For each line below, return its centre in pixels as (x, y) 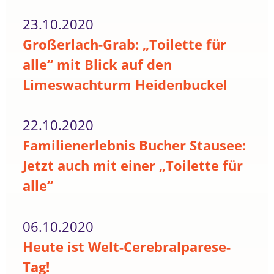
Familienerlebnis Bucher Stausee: (135, 146)
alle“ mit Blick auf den (98, 64)
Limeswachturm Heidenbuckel (125, 84)
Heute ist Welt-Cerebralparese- (127, 247)
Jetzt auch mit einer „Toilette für (133, 166)
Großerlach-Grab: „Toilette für (125, 44)
